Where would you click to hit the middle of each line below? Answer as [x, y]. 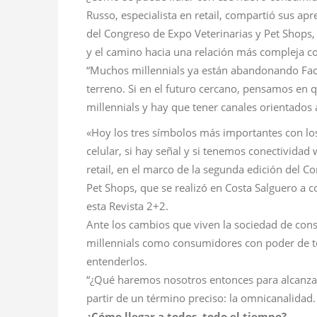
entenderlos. [117, 261]
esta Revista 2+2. [127, 206]
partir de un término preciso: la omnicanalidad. [201, 298]
